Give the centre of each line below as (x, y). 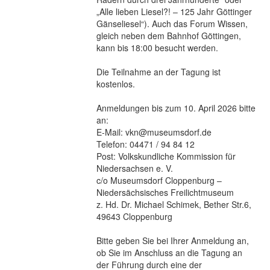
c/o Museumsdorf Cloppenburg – (159, 180)
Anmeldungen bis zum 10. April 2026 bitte (176, 108)
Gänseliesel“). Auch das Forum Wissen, (172, 23)
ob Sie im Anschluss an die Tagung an (169, 252)
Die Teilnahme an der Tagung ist (159, 71)
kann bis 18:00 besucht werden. (157, 47)
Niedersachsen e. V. (135, 168)
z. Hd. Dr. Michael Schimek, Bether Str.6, (174, 204)
